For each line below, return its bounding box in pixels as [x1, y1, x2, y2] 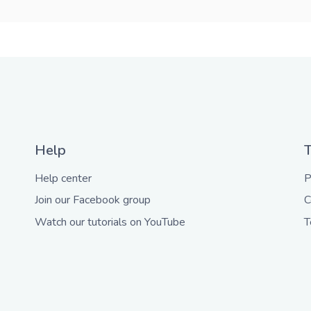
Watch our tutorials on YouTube [35, 214, 186, 230]
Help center [35, 171, 92, 187]
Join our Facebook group [35, 192, 151, 208]
